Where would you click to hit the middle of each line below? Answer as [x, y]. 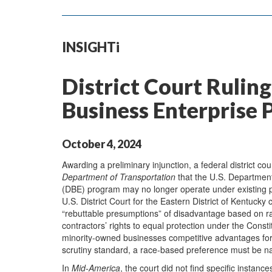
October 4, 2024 [102, 144]
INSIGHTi [91, 47]
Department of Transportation [120, 176]
